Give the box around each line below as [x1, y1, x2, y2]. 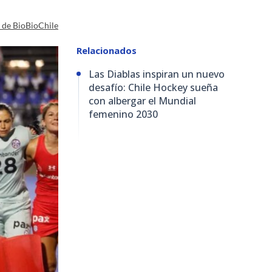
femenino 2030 [89, 107, 158, 121]
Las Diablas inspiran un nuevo [89, 67, 225, 81]
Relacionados [76, 44, 137, 56]
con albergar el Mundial [89, 93, 196, 107]
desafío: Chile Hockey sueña [89, 80, 218, 94]
